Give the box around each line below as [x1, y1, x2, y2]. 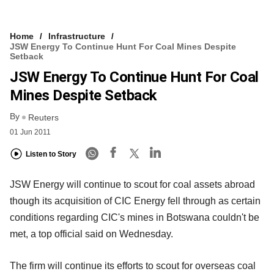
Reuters [28, 112, 59, 122]
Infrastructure [48, 31, 105, 42]
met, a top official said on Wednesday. [10, 228, 173, 239]
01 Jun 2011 [10, 127, 51, 136]
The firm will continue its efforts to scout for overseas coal [10, 260, 256, 271]
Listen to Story [26, 150, 76, 159]
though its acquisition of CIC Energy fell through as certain [10, 195, 261, 206]
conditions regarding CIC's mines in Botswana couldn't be [10, 212, 259, 223]
